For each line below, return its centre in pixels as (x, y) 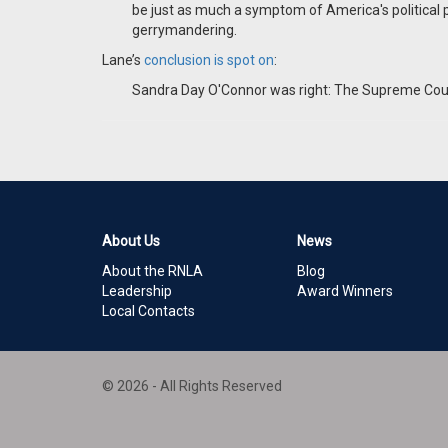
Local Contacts (148, 311)
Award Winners (345, 291)
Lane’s (123, 60)
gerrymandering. (184, 30)
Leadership (137, 291)
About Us (131, 241)
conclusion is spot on (209, 60)
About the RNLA (152, 271)
